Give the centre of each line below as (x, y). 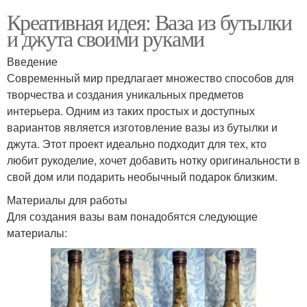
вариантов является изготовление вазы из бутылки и (142, 127)
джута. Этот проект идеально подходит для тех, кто (137, 143)
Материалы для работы (67, 199)
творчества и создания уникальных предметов (125, 94)
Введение (32, 61)
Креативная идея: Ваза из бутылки (149, 21)
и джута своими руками (106, 38)
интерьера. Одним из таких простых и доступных (131, 110)
